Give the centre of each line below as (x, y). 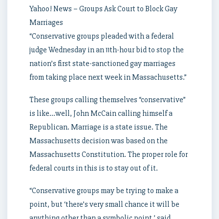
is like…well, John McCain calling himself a (101, 113)
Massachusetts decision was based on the (99, 141)
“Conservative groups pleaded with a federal (102, 36)
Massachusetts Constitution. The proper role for (109, 154)
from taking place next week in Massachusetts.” (108, 77)
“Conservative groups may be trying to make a (104, 191)
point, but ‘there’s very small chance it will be (104, 204)
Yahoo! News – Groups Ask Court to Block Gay (103, 9)
